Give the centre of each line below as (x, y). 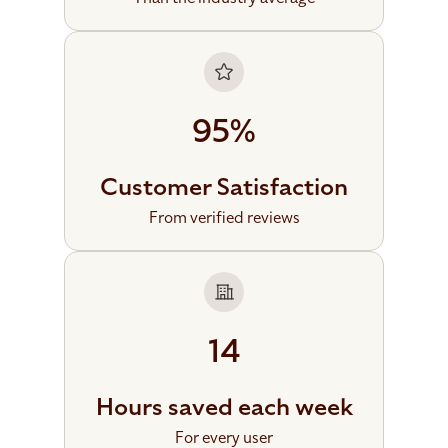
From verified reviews (224, 218)
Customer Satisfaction (224, 187)
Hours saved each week (224, 407)
